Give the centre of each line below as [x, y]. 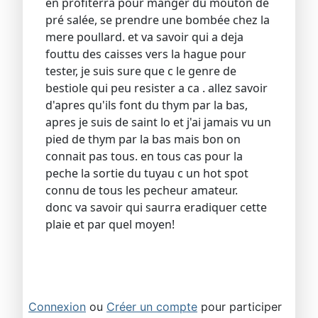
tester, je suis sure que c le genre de [141, 71]
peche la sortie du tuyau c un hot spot [147, 174]
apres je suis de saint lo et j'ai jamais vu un [158, 122]
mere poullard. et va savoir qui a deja [144, 37]
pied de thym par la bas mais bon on [143, 139]
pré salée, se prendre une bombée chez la [158, 20]
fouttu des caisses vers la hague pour [146, 54]
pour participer [240, 307]
